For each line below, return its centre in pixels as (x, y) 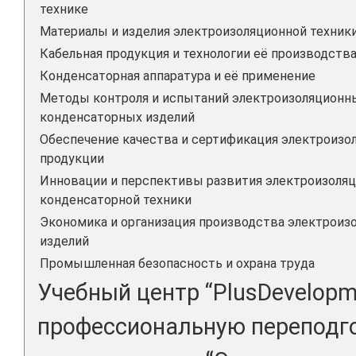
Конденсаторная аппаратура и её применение (178, 75)
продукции (72, 158)
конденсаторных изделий (117, 117)
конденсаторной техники (116, 199)
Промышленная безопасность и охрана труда (177, 263)
